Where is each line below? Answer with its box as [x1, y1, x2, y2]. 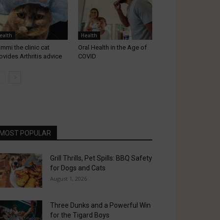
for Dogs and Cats [50, 164, 106, 172]
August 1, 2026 [50, 175, 87, 183]
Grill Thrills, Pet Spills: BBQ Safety [50, 154, 152, 163]
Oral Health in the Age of [78, 44, 147, 52]
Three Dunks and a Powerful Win [50, 201, 151, 210]
